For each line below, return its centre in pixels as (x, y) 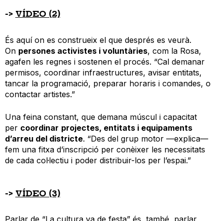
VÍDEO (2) (38, 14)
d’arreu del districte (44, 138)
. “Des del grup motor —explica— (146, 138)
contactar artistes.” (40, 94)
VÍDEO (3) (38, 193)
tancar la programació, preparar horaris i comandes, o (108, 83)
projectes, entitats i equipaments (127, 128)
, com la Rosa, (174, 51)
